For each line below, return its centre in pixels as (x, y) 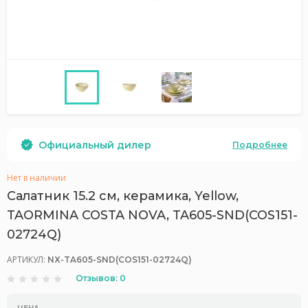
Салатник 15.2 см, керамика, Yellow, (123, 196)
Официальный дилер (95, 145)
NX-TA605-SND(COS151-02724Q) (120, 260)
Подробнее (260, 144)
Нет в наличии (36, 178)
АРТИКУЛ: (27, 260)
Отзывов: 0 (101, 278)
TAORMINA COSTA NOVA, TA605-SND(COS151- (152, 215)
